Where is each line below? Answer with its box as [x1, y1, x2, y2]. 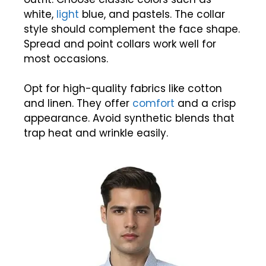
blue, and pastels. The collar [79, 7, 225, 21]
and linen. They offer [24, 96, 132, 111]
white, [24, 7, 56, 21]
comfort [132, 96, 175, 111]
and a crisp [175, 96, 236, 111]
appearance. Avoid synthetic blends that [24, 111, 235, 126]
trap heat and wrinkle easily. [24, 126, 168, 141]
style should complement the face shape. [24, 21, 240, 36]
